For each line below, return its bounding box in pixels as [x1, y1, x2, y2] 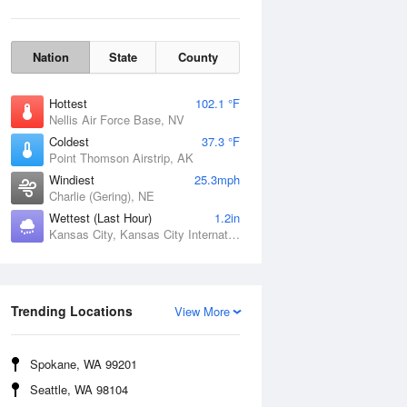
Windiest [49, 171, 94, 188]
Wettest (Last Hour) [49, 209, 152, 226]
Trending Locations [11, 302, 133, 320]
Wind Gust [256, 254, 314, 272]
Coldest [49, 133, 89, 150]
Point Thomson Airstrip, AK [49, 149, 194, 166]
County [177, 48, 218, 65]
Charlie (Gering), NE [49, 187, 154, 204]
